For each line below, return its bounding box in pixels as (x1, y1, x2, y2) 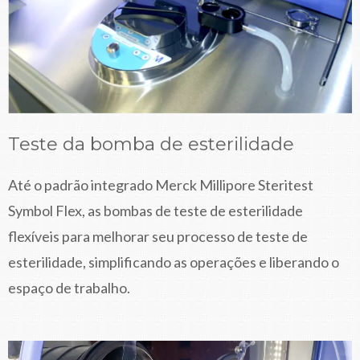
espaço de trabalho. (8, 278, 130, 297)
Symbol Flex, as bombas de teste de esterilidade (8, 201, 303, 219)
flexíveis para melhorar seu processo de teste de (8, 227, 308, 245)
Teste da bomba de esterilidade (8, 132, 294, 155)
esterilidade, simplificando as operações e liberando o (8, 252, 339, 271)
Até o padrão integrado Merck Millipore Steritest (8, 175, 313, 194)
